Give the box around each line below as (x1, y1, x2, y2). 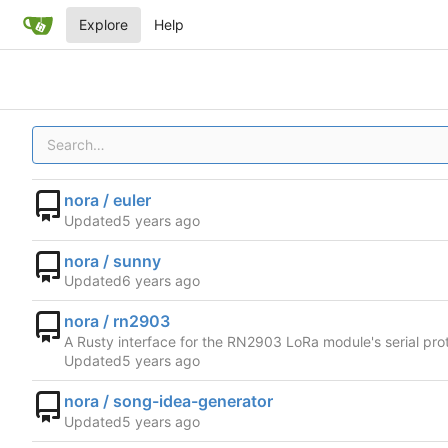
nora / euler (64, 189, 151, 210)
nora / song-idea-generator (64, 390, 273, 411)
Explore (78, 16, 128, 33)
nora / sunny (64, 250, 161, 271)
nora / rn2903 (64, 311, 170, 332)
